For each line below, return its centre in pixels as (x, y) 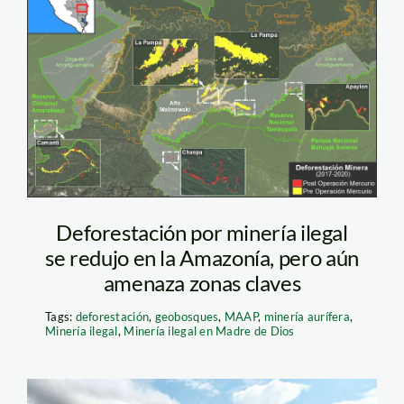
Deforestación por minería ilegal (202, 232)
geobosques (187, 316)
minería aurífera (307, 316)
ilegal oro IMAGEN (178, 85)
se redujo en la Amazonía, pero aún (202, 257)
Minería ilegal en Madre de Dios (209, 331)
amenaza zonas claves (202, 282)
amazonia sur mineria (194, 48)
